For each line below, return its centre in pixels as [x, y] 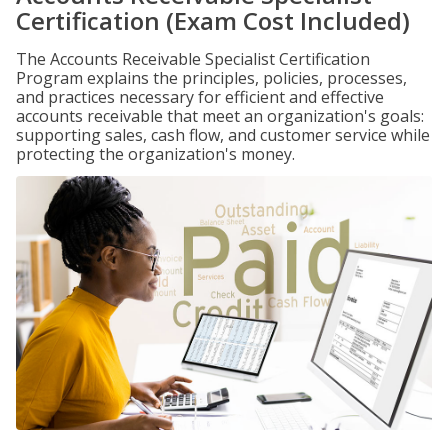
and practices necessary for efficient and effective [200, 97]
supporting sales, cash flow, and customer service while [223, 135]
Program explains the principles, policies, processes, [211, 78]
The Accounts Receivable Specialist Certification [193, 59]
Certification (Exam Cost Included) [213, 20]
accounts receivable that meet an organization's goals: [220, 116]
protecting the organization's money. [155, 154]
